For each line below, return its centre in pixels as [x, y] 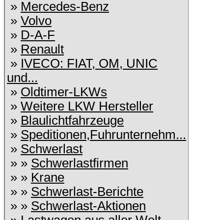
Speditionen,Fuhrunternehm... [103, 135]
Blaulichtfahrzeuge [72, 120]
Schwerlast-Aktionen [88, 206]
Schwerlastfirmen [80, 163]
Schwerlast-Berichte [87, 192]
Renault [42, 49]
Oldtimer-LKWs [64, 92]
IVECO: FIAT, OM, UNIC [89, 63]
